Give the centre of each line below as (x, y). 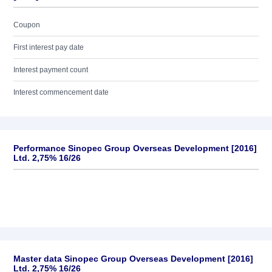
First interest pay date (49, 47)
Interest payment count (51, 70)
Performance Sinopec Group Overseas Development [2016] (135, 148)
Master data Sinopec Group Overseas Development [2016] (133, 259)
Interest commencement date (61, 92)
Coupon (27, 25)
